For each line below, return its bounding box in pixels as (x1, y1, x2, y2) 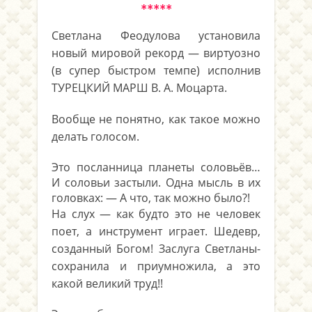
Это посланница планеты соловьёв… (52, 159, 260, 175)
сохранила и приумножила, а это (52, 258, 260, 274)
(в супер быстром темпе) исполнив (52, 63, 260, 79)
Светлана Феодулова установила (52, 28, 260, 44)
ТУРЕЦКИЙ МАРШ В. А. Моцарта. (52, 80, 227, 96)
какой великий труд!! (52, 276, 163, 292)
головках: (52, 190, 103, 206)
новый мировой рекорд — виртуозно (52, 45, 260, 61)
